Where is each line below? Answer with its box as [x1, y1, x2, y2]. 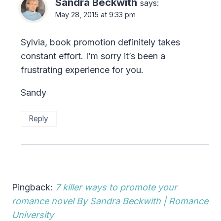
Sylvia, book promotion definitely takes [21, 37, 180, 47]
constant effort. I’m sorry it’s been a [21, 50, 165, 61]
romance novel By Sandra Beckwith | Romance [12, 196, 208, 207]
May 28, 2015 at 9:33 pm [55, 10, 136, 19]
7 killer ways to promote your [55, 182, 177, 193]
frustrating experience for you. [21, 64, 144, 75]
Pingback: [12, 182, 55, 193]
